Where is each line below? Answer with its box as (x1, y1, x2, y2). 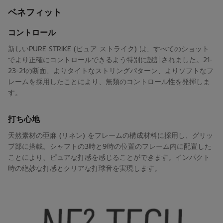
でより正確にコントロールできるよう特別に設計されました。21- (8, 55, 213, 65)
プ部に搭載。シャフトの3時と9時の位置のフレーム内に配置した (8, 141, 212, 152)
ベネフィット (8, 5, 62, 19)
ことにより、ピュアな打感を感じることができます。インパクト (8, 152, 210, 163)
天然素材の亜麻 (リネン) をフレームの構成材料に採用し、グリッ (8, 130, 213, 141)
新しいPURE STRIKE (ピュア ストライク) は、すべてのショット (8, 44, 209, 54)
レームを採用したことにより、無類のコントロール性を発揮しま (8, 77, 210, 87)
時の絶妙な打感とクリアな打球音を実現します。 (8, 163, 161, 174)
